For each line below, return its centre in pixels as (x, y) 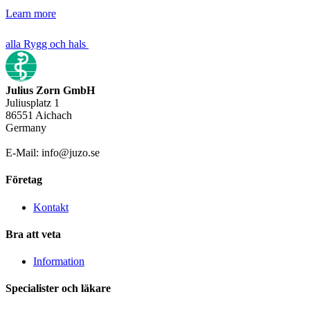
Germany (26, 128)
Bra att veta (33, 234)
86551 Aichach (39, 115)
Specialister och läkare (58, 289)
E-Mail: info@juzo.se (53, 153)
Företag (24, 180)
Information (59, 262)
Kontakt (51, 207)
